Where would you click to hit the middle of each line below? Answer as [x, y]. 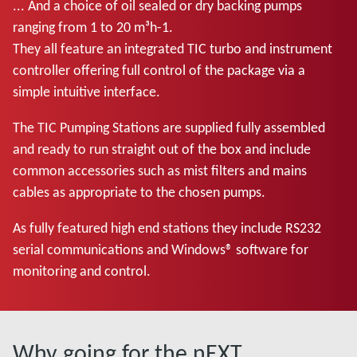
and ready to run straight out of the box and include [162, 149]
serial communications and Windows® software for [161, 249]
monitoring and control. [82, 271]
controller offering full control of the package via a [159, 70]
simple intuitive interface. [86, 92]
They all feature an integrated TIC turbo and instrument [173, 49]
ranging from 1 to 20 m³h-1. [93, 27]
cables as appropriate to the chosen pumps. [141, 192]
